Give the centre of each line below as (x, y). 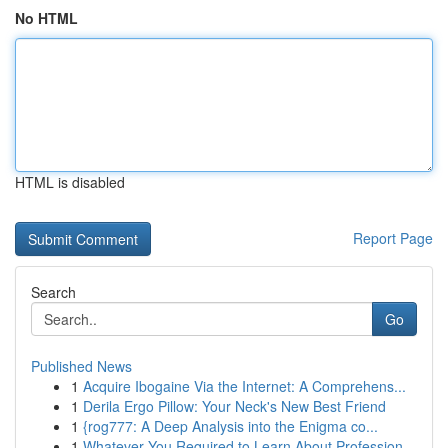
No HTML (46, 18)
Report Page (393, 238)
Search (53, 292)
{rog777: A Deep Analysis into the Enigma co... (230, 426)
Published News (81, 366)
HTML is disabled (70, 182)
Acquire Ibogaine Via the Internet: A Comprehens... (244, 386)
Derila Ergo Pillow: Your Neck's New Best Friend (234, 406)
